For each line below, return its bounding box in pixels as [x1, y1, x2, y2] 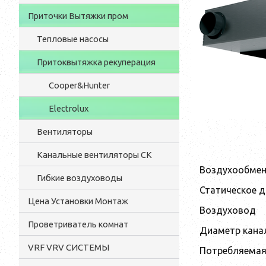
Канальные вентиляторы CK [37, 150, 152, 160]
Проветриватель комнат [28, 219, 128, 229]
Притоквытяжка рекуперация [37, 57, 156, 67]
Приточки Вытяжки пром [28, 11, 128, 21]
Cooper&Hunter [49, 80, 110, 90]
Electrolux [49, 103, 88, 113]
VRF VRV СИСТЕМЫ [28, 242, 109, 252]
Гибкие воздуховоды [37, 173, 122, 183]
